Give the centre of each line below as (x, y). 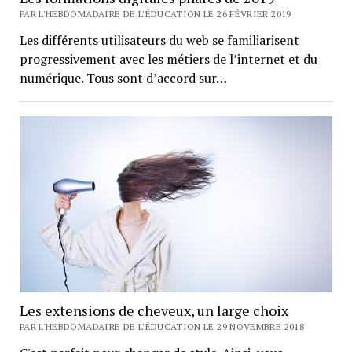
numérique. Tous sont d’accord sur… (123, 78)
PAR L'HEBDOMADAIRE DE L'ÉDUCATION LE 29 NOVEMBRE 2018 (161, 327)
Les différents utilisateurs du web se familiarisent (159, 40)
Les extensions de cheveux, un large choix (154, 311)
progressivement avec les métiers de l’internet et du (168, 59)
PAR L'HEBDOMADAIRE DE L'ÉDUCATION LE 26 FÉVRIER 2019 (155, 14)
